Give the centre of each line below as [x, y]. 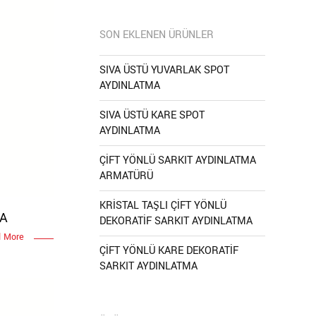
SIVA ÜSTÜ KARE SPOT [152, 115]
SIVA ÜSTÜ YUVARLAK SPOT [164, 70]
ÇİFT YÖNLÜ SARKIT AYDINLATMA [178, 160]
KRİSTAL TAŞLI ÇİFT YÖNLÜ [163, 206]
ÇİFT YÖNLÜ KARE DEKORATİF [169, 251]
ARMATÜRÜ [126, 176]
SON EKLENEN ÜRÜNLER [157, 35]
